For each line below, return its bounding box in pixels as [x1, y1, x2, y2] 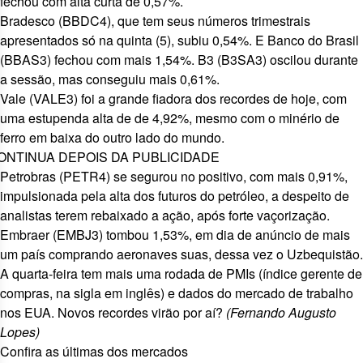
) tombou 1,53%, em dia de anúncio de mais [99, 225, 350, 244]
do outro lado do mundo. [82, 128, 224, 147]
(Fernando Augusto [226, 303, 336, 322]
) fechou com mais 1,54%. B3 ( [47, 50, 221, 69]
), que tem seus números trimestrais [107, 11, 310, 30]
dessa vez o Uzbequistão [215, 245, 360, 263]
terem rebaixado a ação [55, 206, 190, 224]
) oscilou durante [263, 50, 358, 69]
